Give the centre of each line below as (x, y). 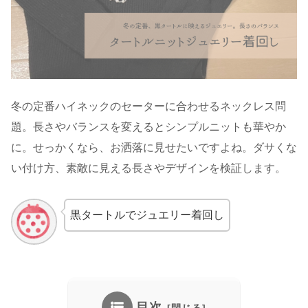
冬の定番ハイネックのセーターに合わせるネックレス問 (148, 107)
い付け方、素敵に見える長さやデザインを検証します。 (148, 168)
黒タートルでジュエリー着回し (147, 215)
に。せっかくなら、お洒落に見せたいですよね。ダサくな (154, 148)
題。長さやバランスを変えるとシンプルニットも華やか (148, 127)
